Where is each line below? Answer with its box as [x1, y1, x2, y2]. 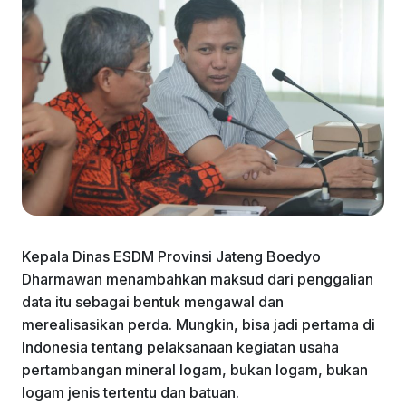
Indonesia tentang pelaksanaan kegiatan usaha [22, 337, 339, 356]
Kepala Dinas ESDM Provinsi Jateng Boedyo [22, 246, 321, 266]
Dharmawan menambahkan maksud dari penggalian [22, 269, 373, 288]
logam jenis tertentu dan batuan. [22, 382, 243, 401]
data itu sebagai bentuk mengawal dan [22, 292, 284, 311]
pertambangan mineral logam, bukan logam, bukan [22, 360, 368, 379]
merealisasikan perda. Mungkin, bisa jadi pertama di [22, 314, 375, 333]
